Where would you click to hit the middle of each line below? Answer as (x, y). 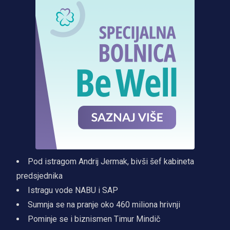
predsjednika (40, 176)
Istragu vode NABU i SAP (73, 190)
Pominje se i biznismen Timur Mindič (94, 219)
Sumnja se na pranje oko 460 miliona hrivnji (104, 204)
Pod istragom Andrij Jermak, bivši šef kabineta (111, 161)
